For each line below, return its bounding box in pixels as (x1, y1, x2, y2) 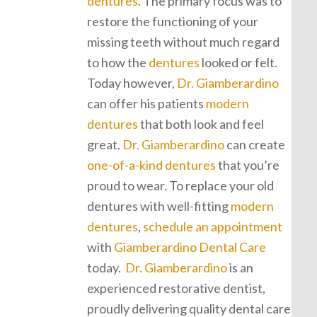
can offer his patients (87, 96, 206, 111)
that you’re (216, 157, 279, 173)
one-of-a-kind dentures (87, 157, 216, 173)
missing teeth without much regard (87, 34, 279, 50)
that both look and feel (138, 116, 264, 132)
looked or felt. (200, 54, 277, 70)
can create (224, 137, 285, 152)
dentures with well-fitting (87, 198, 231, 214)
